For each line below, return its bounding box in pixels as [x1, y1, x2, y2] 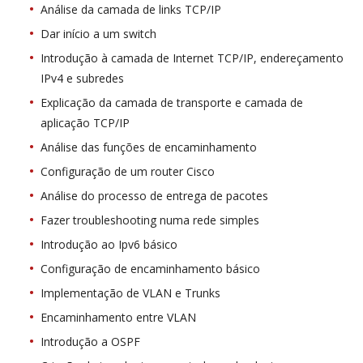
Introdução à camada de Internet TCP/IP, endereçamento [41, 50, 344, 66]
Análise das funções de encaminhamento [41, 139, 257, 156]
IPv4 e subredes [41, 70, 124, 87]
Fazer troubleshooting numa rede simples [41, 212, 259, 228]
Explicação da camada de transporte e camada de [41, 95, 303, 111]
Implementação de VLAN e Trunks [41, 285, 220, 301]
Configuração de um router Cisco [41, 164, 215, 180]
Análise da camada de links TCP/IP [41, 2, 221, 18]
